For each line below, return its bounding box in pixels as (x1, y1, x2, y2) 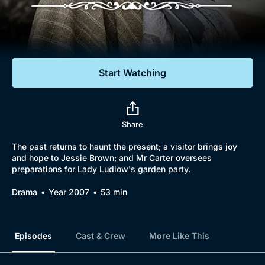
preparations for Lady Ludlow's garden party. (12, 164, 190, 174)
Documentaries (30, 17, 108, 30)
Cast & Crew (76, 231, 125, 241)
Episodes (15, 231, 52, 241)
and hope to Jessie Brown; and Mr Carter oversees (12, 153, 212, 163)
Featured (15, 38, 61, 51)
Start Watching (99, 67, 166, 79)
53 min (101, 187, 127, 197)
